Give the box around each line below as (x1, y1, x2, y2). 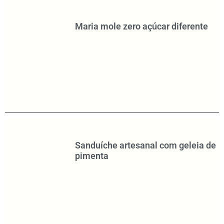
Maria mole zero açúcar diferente (74, 20, 208, 31)
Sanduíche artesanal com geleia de (74, 139, 216, 150)
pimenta (74, 150, 108, 161)
